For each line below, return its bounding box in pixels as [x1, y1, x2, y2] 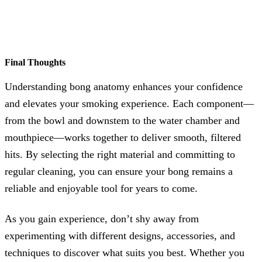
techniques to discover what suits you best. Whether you [5, 247, 244, 259]
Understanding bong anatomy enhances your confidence [5, 81, 243, 93]
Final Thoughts [5, 57, 65, 68]
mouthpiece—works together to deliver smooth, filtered [5, 132, 241, 144]
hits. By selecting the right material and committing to [5, 149, 235, 161]
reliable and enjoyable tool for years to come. [5, 182, 198, 195]
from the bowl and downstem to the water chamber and [5, 115, 240, 127]
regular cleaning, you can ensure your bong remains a [5, 166, 233, 178]
